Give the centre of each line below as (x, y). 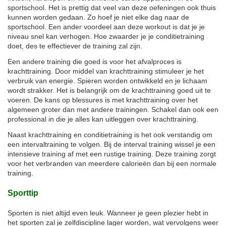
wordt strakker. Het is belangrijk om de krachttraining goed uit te (109, 90)
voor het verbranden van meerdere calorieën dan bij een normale (112, 163)
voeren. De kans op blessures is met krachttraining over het (103, 100)
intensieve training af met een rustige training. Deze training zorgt (112, 154)
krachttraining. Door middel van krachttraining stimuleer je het (106, 71)
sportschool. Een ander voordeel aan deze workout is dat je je (106, 26)
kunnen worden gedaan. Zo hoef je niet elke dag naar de (98, 17)
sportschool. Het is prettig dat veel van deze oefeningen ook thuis (112, 7)
